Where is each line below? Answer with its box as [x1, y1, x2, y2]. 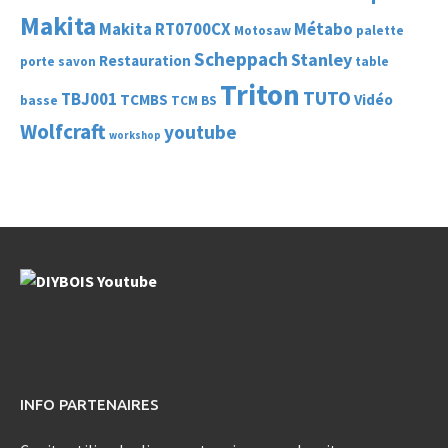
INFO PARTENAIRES [20, 396, 159, 414]
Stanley [291, 48, 352, 72]
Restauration [99, 51, 191, 71]
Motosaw [234, 22, 291, 40]
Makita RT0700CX [99, 19, 231, 41]
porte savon [20, 53, 96, 71]
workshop [109, 129, 161, 143]
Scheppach [194, 47, 288, 72]
